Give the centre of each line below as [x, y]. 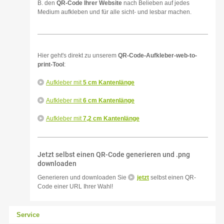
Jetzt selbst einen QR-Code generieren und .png [114, 154]
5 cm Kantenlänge [109, 82]
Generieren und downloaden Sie [83, 177]
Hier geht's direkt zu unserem [78, 55]
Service [28, 215]
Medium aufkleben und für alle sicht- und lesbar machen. [114, 12]
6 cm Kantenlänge [109, 100]
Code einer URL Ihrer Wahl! [75, 186]
